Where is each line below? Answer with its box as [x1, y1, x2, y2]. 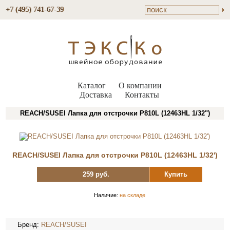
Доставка [80, 90, 112, 99]
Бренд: [17, 221, 42, 228]
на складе [119, 192, 145, 198]
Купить [164, 170, 187, 178]
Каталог [77, 81, 106, 90]
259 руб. [83, 170, 110, 178]
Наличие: [93, 192, 120, 198]
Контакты [125, 90, 159, 99]
